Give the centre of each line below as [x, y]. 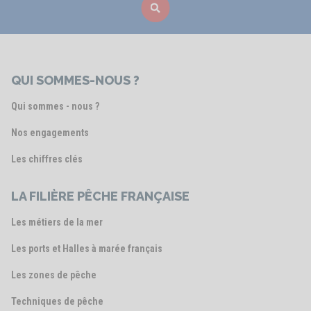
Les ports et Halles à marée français [87, 249]
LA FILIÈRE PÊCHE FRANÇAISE [100, 196]
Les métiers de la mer [57, 222]
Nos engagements [50, 133]
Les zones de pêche [54, 275]
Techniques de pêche [57, 302]
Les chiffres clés [47, 159]
